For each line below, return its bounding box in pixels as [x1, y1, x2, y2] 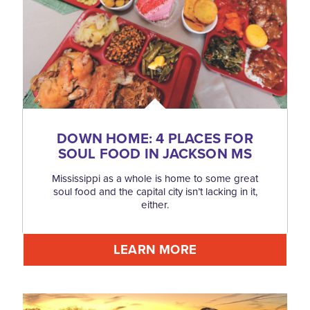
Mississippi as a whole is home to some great [52, 170, 258, 186]
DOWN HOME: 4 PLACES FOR [57, 127, 253, 149]
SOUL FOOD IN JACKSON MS [57, 143, 253, 164]
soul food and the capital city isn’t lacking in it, [53, 183, 257, 199]
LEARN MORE [113, 239, 197, 259]
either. [141, 197, 169, 212]
